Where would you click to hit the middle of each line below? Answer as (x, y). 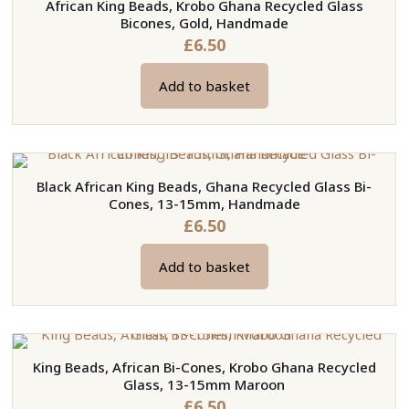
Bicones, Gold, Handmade (204, 23)
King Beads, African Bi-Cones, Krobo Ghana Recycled (204, 367)
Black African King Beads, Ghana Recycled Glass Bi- (204, 187)
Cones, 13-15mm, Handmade (204, 204)
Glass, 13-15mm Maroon (204, 385)
